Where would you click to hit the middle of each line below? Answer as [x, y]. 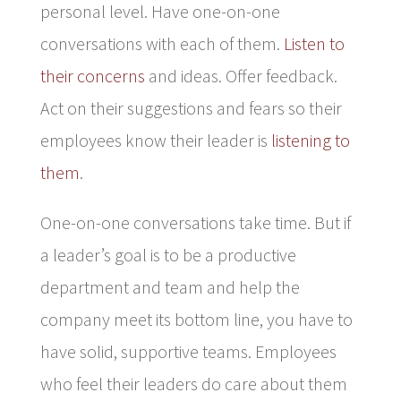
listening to [310, 140]
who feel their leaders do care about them [193, 383]
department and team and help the [170, 286]
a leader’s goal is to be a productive [168, 254]
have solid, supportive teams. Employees [188, 351]
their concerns [92, 75]
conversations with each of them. [162, 43]
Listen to [314, 43]
